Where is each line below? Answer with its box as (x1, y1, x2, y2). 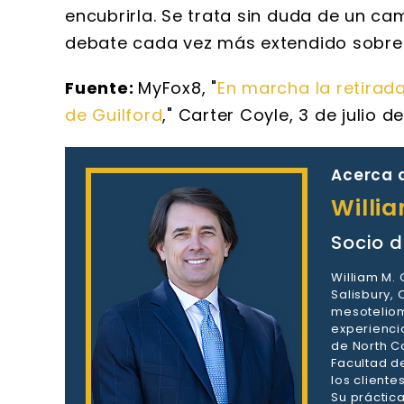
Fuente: (65, 77, 139, 99)
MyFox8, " (138, 77, 217, 99)
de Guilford (65, 104, 163, 126)
